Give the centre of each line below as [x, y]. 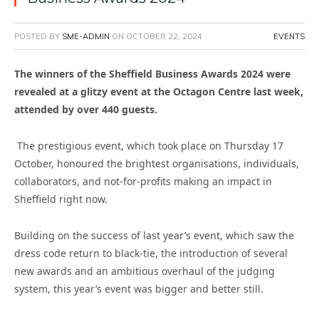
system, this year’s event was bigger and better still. [139, 289]
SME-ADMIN [86, 37]
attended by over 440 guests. [86, 110]
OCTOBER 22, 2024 [164, 37]
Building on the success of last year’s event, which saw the [154, 236]
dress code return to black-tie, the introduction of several [151, 253]
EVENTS [289, 37]
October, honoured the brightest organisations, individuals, [157, 164]
